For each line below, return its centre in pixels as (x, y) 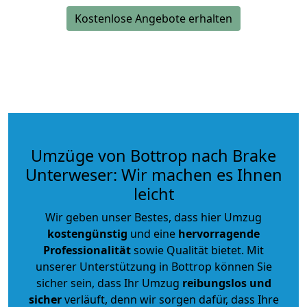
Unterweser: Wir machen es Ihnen (153, 174)
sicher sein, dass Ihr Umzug (109, 283)
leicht (153, 194)
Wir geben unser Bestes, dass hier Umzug (153, 217)
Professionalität (87, 250)
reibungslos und (226, 283)
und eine (153, 233)
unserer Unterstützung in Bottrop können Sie (153, 266)
